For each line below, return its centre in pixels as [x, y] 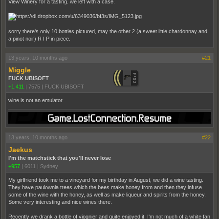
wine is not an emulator [35, 100]
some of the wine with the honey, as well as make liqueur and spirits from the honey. [107, 194]
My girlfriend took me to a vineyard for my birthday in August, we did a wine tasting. [106, 180]
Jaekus [20, 149]
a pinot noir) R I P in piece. [39, 39]
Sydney [49, 166]
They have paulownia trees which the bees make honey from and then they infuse [105, 187]
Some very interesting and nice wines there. [60, 202]
